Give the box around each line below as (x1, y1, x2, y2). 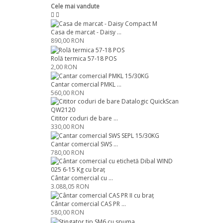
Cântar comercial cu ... (51, 174, 113, 183)
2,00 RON (51, 62, 77, 71)
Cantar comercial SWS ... (51, 140, 118, 149)
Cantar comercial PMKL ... (51, 80, 121, 89)
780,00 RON (51, 148, 84, 157)
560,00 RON (51, 88, 84, 97)
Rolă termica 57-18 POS (51, 54, 116, 63)
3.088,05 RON (51, 182, 89, 191)
